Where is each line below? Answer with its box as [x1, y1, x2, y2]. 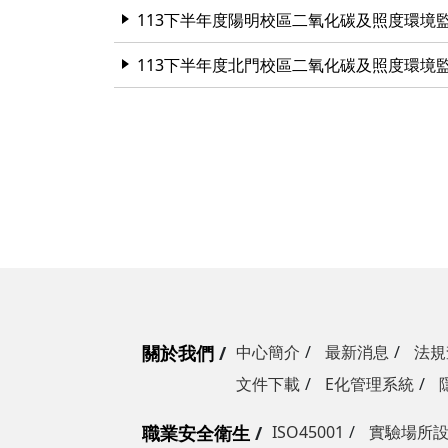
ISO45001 [272, 421, 344, 443]
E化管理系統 [325, 373, 414, 395]
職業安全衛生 [142, 421, 250, 445]
